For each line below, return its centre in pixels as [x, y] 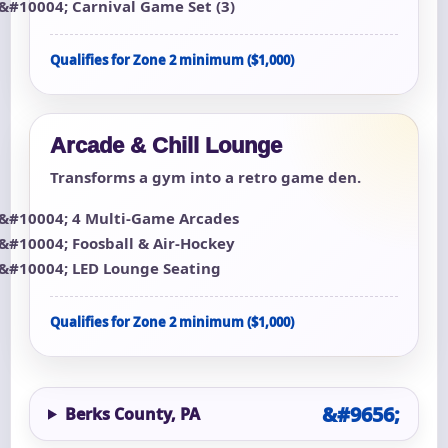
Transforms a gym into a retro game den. [205, 176]
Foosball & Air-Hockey [153, 242]
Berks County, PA [132, 413]
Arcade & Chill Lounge [166, 145]
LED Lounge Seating [146, 267]
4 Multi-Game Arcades [155, 217]
